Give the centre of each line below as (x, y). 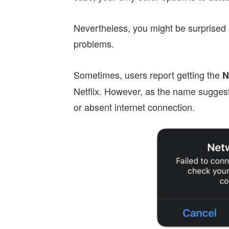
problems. (94, 43)
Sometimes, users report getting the (148, 74)
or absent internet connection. (134, 107)
